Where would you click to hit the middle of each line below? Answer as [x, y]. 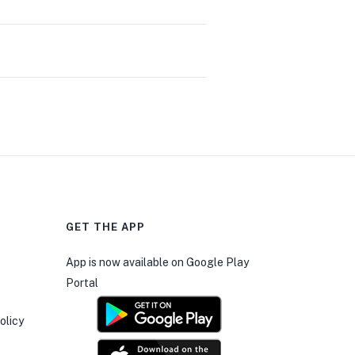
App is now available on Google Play [158, 262]
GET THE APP [106, 227]
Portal [82, 283]
